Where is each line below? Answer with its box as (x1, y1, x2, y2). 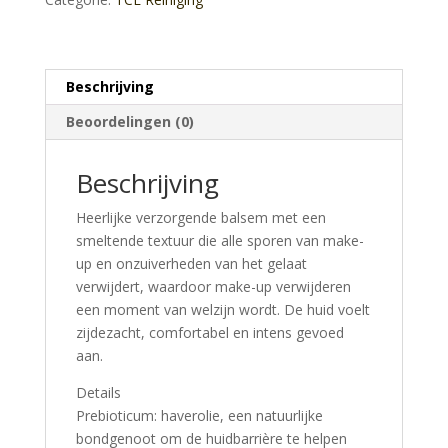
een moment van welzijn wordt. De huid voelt (75, 300, 370, 320)
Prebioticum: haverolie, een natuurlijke (75, 406, 323, 426)
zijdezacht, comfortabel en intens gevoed (75, 323, 344, 343)
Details (75, 383, 121, 403)
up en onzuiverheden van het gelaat (75, 254, 307, 274)
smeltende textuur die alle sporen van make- (75, 231, 364, 251)
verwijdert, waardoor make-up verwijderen (75, 277, 351, 297)
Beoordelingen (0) (65, 112, 194, 132)
